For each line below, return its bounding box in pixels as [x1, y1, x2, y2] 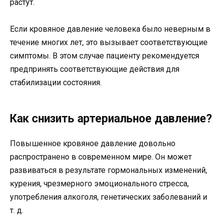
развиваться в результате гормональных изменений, [10, 165, 207, 175]
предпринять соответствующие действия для [10, 64, 179, 74]
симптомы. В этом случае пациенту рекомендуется [10, 51, 199, 60]
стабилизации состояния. [10, 77, 102, 87]
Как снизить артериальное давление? [10, 111, 212, 125]
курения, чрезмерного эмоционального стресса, [10, 178, 189, 188]
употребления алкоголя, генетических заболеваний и [10, 192, 207, 202]
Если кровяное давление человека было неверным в [10, 24, 211, 34]
